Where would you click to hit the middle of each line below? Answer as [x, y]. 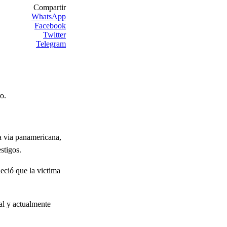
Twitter [54, 35]
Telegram [51, 44]
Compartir [50, 8]
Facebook [50, 26]
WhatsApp [49, 17]
